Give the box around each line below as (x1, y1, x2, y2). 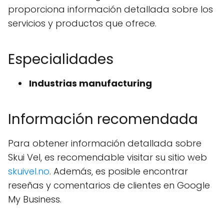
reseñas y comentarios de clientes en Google (8, 179, 210, 191)
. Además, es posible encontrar (49, 165, 188, 177)
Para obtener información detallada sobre (8, 137, 201, 149)
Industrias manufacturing (29, 77, 152, 89)
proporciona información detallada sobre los (8, 3, 213, 15)
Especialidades (8, 49, 113, 69)
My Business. (8, 193, 61, 205)
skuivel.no (8, 165, 49, 177)
